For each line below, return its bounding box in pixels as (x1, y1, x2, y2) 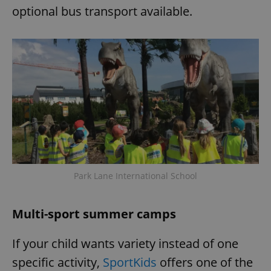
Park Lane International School (74, 169, 197, 181)
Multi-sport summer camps (12, 205, 176, 222)
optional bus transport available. (12, 2, 192, 19)
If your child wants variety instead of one (12, 235, 238, 252)
